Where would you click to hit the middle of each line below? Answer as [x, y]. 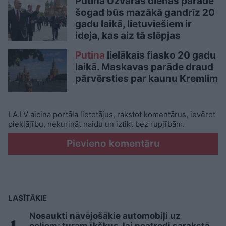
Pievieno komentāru [113, 144]
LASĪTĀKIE [27, 198]
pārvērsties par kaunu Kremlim [147, 78]
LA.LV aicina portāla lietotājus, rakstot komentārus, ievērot [112, 115]
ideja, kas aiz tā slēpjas [128, 35]
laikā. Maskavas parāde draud [144, 67]
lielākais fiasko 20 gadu [160, 55]
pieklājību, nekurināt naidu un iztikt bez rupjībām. [96, 124]
